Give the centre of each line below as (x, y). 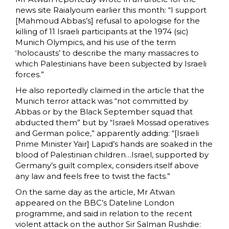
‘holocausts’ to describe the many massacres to (107, 53)
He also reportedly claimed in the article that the (110, 90)
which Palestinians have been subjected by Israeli (111, 64)
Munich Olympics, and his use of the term (96, 42)
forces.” (30, 75)
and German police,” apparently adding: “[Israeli (107, 133)
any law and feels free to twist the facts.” (93, 176)
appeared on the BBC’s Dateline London (95, 203)
